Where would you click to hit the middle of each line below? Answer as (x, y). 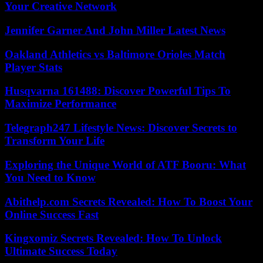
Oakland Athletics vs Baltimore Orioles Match (115, 54)
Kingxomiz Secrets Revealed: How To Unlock (113, 238)
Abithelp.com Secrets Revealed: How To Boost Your (129, 201)
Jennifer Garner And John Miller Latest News (115, 31)
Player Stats (33, 67)
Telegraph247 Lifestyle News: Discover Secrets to (121, 128)
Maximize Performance (60, 104)
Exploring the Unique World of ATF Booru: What (125, 164)
